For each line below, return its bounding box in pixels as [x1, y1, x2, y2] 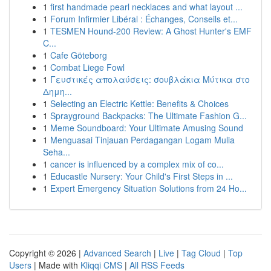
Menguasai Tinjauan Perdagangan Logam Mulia [50, 134, 235, 146]
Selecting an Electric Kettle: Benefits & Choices [50, 97, 229, 109]
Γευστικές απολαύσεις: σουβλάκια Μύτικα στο [50, 73, 250, 85]
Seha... [43, 146, 70, 158]
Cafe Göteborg [50, 49, 107, 61]
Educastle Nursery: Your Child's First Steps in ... [50, 170, 233, 182]
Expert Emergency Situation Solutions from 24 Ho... [50, 182, 247, 194]
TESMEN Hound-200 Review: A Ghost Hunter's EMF [50, 25, 252, 37]
